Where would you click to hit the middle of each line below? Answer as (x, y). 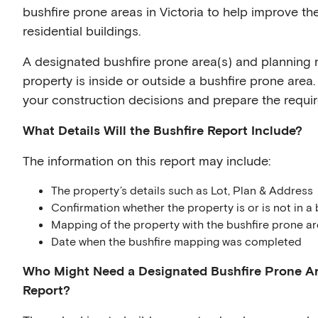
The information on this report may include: (147, 160)
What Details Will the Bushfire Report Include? (163, 130)
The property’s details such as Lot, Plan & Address (182, 190)
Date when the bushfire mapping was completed (176, 241)
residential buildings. (82, 31)
